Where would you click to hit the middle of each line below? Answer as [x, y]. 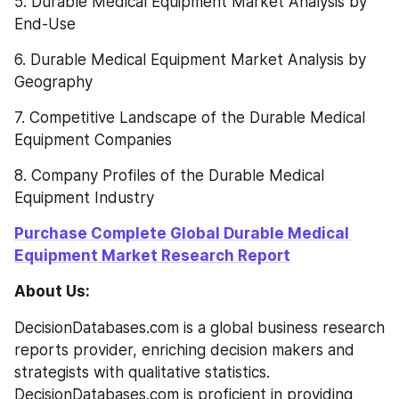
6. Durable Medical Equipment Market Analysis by [190, 60]
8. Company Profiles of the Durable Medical [169, 176]
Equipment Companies [93, 140]
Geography [53, 82]
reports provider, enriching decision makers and [184, 350]
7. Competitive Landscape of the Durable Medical [190, 118]
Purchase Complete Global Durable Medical [182, 234]
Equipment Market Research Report [152, 256]
